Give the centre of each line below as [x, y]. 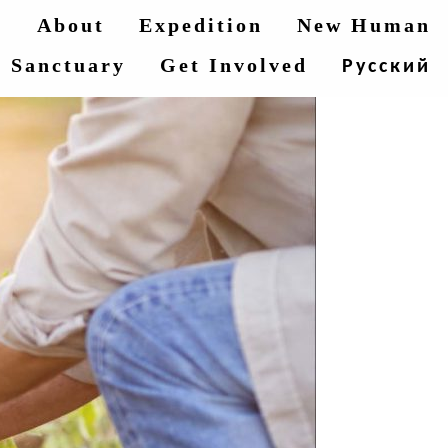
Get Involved [234, 65]
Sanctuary [68, 65]
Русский [386, 67]
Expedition [201, 25]
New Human [364, 25]
